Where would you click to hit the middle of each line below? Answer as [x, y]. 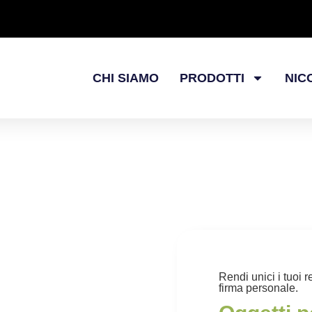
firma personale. [259, 288]
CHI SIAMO [126, 78]
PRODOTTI [212, 78]
